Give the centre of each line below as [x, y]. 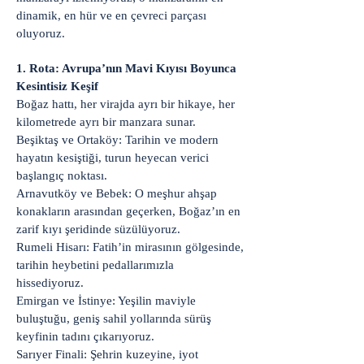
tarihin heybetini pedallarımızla [95, 265]
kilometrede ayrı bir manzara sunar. [108, 122]
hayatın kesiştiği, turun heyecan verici [113, 158]
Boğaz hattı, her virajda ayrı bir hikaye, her [126, 104]
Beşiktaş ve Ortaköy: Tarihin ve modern [117, 140]
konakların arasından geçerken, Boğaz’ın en [128, 211]
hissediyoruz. [50, 283]
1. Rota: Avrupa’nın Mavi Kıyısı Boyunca [126, 68]
